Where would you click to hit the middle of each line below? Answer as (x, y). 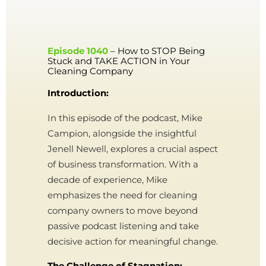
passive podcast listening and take (123, 226)
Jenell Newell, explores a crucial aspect (133, 149)
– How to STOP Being (156, 51)
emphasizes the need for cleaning (122, 195)
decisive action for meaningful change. (133, 241)
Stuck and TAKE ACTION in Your (119, 61)
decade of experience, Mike (107, 180)
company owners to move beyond (123, 210)
